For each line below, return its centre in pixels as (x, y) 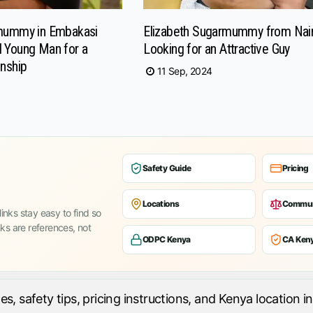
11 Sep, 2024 (184, 71)
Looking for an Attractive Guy (217, 49)
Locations (161, 204)
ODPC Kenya (166, 239)
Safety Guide (167, 168)
